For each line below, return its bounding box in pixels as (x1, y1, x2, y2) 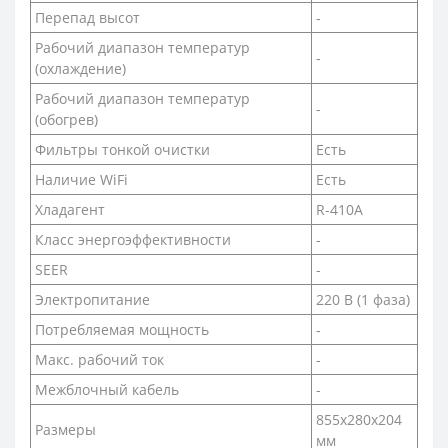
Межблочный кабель (35, 379, 179, 399)
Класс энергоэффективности (35, 229, 231, 249)
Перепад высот (35, 7, 140, 27)
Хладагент (35, 199, 105, 219)
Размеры (35, 419, 96, 439)
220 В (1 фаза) (316, 289, 410, 309)
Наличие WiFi (35, 169, 128, 189)
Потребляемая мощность (35, 319, 209, 339)
